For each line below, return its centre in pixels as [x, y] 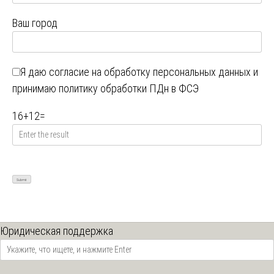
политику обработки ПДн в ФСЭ [129, 88]
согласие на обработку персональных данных [150, 72]
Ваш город [35, 23]
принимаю [35, 88]
